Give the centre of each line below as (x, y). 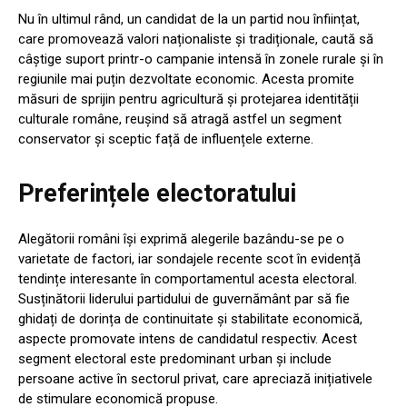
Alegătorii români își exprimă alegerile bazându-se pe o (181, 238)
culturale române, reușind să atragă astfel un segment (180, 119)
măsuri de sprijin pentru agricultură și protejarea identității (189, 99)
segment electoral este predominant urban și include (175, 358)
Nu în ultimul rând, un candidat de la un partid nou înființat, (189, 19)
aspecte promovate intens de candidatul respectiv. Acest (188, 338)
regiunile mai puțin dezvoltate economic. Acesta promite (186, 79)
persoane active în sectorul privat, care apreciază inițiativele (195, 378)
